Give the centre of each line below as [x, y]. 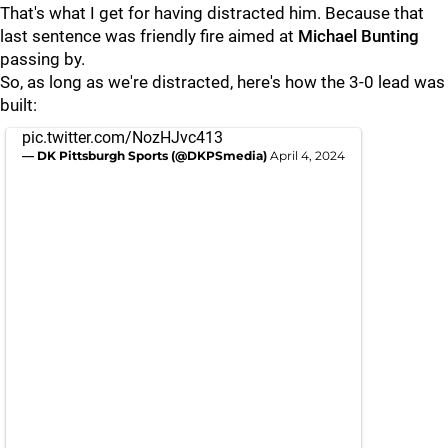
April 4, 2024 [307, 156]
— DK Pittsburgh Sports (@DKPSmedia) [146, 156]
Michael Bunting [358, 36]
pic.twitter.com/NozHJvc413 [122, 138]
